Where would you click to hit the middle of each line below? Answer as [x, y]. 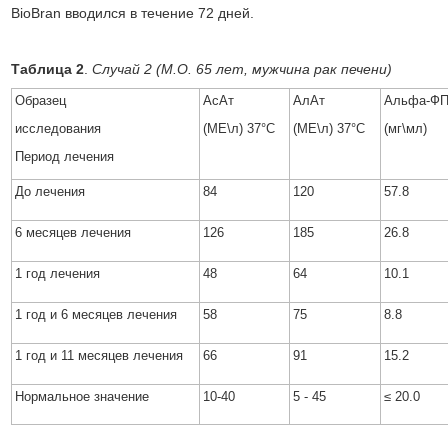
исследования [58, 128]
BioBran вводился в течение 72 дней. [133, 13]
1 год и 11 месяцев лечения [99, 355]
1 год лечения [58, 273]
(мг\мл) [406, 128]
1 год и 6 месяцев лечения [96, 314]
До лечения [50, 191]
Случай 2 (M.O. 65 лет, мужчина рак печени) [242, 69]
